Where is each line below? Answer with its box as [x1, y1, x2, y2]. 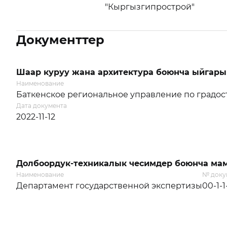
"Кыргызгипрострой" [105, 2, 195, 12]
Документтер [16, 32, 104, 47]
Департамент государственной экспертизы [16, 181, 202, 191]
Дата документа [16, 102, 67, 109]
